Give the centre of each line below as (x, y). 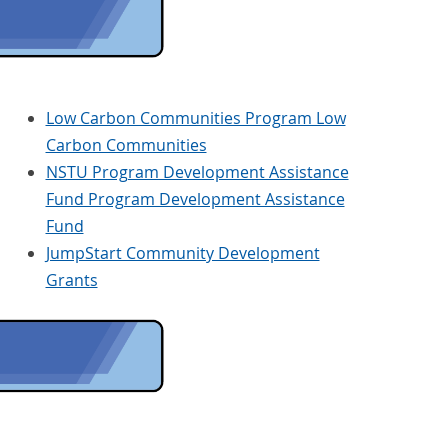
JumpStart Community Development (182, 253)
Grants (71, 280)
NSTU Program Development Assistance (197, 172)
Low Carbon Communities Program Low (195, 118)
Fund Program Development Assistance (195, 199)
